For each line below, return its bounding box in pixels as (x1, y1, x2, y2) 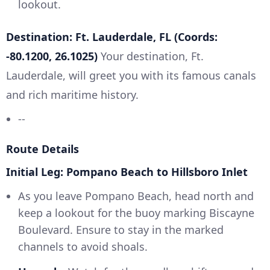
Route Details (6, 142, 79, 157)
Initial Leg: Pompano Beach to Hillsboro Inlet (6, 165, 248, 180)
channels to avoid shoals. (18, 239, 148, 254)
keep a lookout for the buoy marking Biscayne (18, 206, 254, 221)
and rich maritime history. (6, 87, 139, 102)
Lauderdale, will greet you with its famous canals (6, 68, 256, 83)
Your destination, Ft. (98, 49, 204, 64)
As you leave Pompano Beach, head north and (18, 189, 254, 204)
